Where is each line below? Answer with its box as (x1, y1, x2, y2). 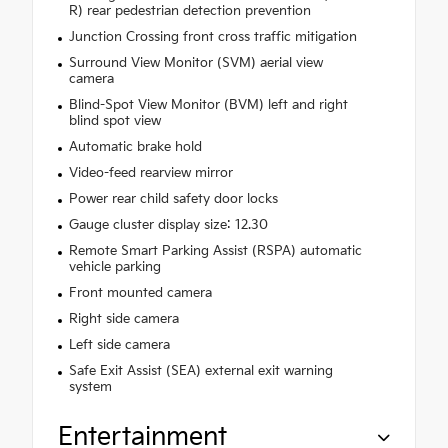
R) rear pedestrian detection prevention (68, 3, 311, 20)
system (68, 379, 112, 396)
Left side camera (68, 337, 170, 354)
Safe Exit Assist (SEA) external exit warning (68, 363, 333, 380)
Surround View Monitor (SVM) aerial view (68, 55, 323, 72)
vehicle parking (68, 259, 161, 276)
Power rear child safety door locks (68, 191, 278, 208)
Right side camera (68, 311, 179, 328)
